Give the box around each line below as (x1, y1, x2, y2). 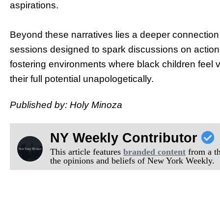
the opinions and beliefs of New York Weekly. (50, 156, 215, 166)
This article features (50, 147, 124, 157)
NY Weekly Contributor (50, 131, 202, 146)
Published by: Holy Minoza (10, 99, 122, 110)
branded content (123, 147, 186, 157)
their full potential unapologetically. (10, 73, 154, 84)
